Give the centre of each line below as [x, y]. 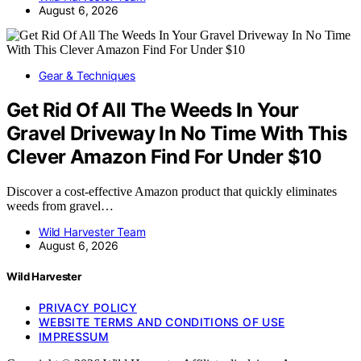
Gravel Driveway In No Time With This [177, 133]
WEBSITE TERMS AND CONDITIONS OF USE [162, 322]
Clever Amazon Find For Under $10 [164, 156]
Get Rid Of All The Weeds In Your [153, 110]
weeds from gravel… [60, 205]
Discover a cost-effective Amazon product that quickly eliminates [172, 191]
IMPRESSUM [74, 336]
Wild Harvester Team [92, 231]
